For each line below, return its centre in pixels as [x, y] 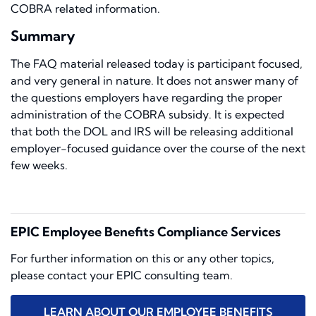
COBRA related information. [85, 9]
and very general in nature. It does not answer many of [154, 81]
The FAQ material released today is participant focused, [157, 64]
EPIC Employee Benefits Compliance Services [146, 232]
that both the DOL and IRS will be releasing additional [152, 132]
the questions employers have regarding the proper [146, 98]
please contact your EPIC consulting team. [122, 275]
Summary [43, 36]
